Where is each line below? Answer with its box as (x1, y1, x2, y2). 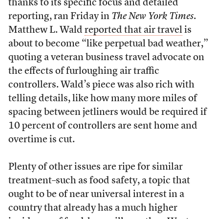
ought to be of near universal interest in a (8, 190, 184, 199)
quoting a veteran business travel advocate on (8, 53, 204, 63)
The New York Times (111, 12, 194, 22)
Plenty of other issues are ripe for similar (8, 162, 183, 172)
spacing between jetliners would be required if (8, 108, 207, 117)
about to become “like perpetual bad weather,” (8, 39, 208, 49)
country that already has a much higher (8, 203, 177, 213)
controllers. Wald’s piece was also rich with (8, 80, 195, 90)
